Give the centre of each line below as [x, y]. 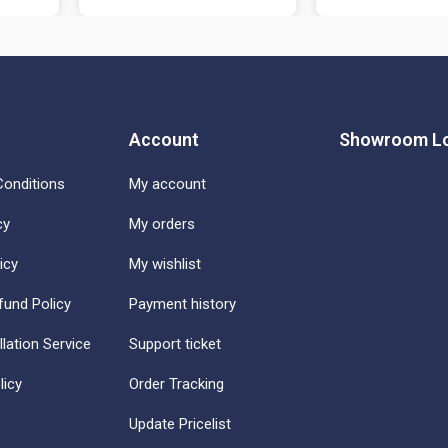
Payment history [183, 303]
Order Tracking [177, 383]
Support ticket [175, 343]
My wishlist [165, 263]
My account [168, 183]
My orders [162, 223]
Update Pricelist [180, 423]
